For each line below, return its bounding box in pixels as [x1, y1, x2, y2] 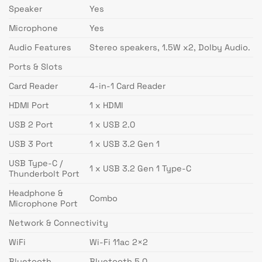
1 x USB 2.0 [89, 119, 136, 130]
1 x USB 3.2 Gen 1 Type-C [89, 163, 192, 174]
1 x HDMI [89, 100, 124, 111]
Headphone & [9, 188, 63, 199]
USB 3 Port [9, 139, 53, 150]
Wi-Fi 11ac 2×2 [89, 237, 149, 248]
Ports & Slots [9, 61, 63, 73]
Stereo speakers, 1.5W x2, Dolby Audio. [89, 42, 251, 53]
